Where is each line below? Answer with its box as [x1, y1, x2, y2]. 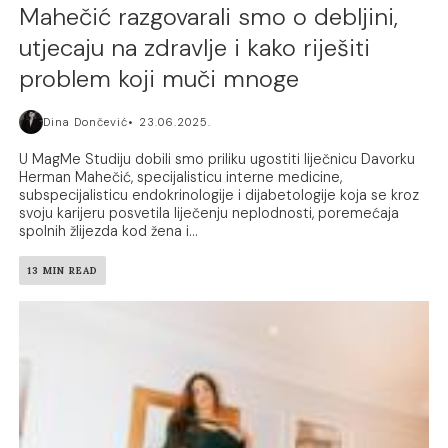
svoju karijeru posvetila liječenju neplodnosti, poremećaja [19, 203, 400, 222]
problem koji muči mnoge [19, 62, 300, 94]
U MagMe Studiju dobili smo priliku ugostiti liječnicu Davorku [19, 149, 416, 168]
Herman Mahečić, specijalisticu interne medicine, [19, 167, 343, 186]
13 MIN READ [27, 263, 99, 277]
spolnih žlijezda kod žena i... [19, 221, 199, 240]
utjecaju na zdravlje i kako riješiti [19, 31, 371, 63]
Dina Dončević [43, 114, 129, 129]
